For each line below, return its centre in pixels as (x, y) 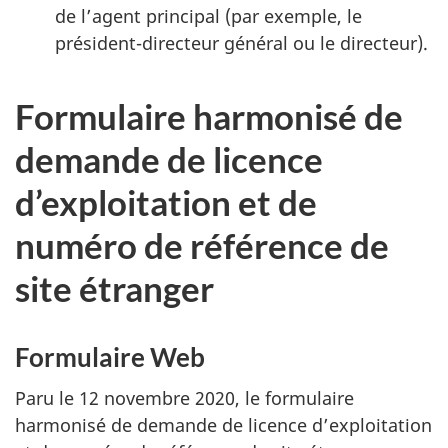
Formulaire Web (110, 357)
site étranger (114, 288)
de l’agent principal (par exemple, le (208, 16)
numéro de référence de (202, 245)
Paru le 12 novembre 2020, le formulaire (184, 397)
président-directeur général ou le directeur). (241, 43)
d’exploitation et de (166, 202)
